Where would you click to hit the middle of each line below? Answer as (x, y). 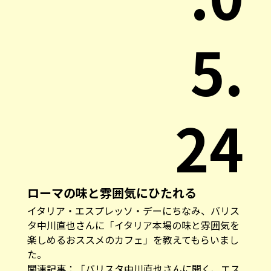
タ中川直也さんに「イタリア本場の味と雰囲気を (133, 225)
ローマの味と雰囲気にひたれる (112, 192)
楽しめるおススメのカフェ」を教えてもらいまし (133, 239)
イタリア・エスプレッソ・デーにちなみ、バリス (133, 210)
